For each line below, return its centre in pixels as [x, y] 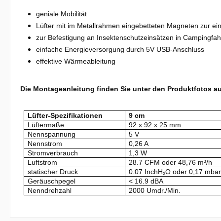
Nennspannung [52, 134]
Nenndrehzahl [50, 190]
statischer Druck [53, 172]
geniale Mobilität [61, 14]
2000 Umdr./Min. [155, 190]
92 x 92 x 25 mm [155, 125]
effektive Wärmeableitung [76, 61]
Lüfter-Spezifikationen [65, 115]
